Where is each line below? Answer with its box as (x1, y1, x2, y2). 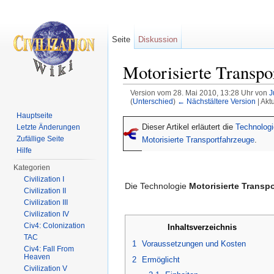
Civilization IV (24, 210, 70, 218)
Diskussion (138, 35, 178, 44)
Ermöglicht (142, 254, 180, 264)
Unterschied (132, 97, 173, 106)
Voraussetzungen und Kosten (142, 239, 246, 248)
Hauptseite (17, 111, 53, 120)
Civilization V (24, 264, 68, 273)
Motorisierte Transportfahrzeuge (142, 135, 254, 145)
